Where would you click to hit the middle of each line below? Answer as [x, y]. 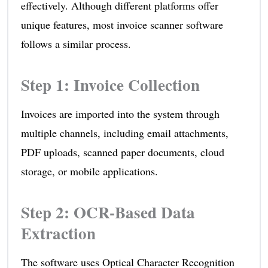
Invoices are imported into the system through [120, 113]
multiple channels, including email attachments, [124, 133]
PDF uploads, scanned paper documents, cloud [122, 152]
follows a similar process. [76, 43]
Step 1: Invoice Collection [110, 84]
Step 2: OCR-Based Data [108, 212]
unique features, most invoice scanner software [122, 24]
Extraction [58, 233]
